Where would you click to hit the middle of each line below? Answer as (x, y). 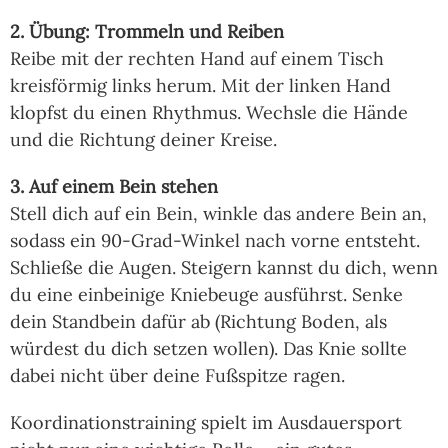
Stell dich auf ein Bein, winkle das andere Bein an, (218, 214)
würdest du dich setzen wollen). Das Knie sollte (208, 349)
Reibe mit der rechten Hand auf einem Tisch (197, 59)
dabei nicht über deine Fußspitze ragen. (177, 376)
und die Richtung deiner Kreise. (143, 140)
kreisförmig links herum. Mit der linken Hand (200, 86)
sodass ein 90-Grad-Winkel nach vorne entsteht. (215, 241)
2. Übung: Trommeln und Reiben (147, 32)
